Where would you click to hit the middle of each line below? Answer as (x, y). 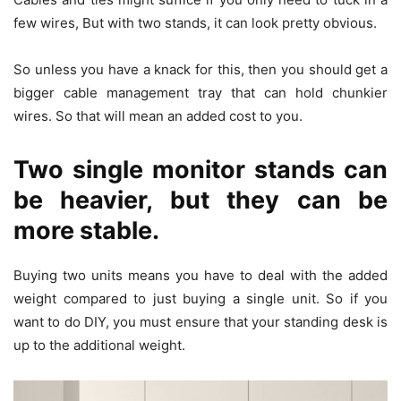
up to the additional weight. (101, 345)
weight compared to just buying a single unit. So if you (200, 298)
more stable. (86, 230)
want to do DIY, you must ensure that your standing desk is (200, 321)
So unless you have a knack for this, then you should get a (200, 69)
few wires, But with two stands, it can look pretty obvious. (197, 22)
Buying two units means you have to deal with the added (200, 275)
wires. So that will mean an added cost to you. (160, 115)
